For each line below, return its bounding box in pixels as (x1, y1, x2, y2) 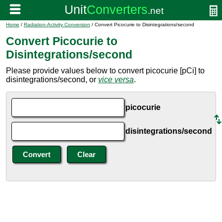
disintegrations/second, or (6, 75, 98, 84)
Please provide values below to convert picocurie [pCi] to (6, 66, 205, 75)
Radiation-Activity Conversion (24, 22, 90, 27)
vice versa (98, 75, 134, 84)
